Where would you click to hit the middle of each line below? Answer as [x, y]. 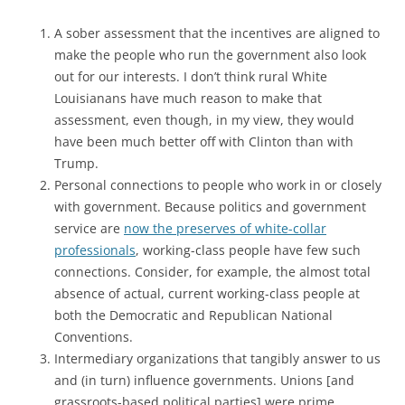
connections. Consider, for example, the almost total [212, 272]
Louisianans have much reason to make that [188, 98]
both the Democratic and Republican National [193, 315]
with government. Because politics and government [210, 207]
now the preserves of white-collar [225, 228]
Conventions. [94, 337]
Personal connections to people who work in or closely [218, 185]
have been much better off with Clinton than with [204, 141]
